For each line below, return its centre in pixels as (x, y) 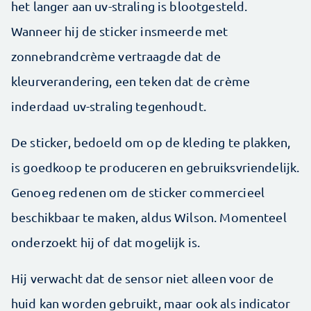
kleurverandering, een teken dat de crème (131, 81)
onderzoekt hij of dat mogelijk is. (106, 242)
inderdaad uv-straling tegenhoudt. (109, 106)
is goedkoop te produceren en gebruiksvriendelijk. (155, 167)
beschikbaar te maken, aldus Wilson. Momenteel (149, 217)
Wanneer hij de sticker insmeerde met (120, 31)
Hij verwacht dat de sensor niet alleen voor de (142, 278)
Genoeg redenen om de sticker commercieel (138, 192)
